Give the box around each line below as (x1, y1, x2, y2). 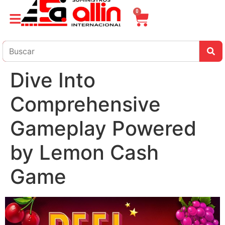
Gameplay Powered (10, 116, 196, 141)
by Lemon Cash (10, 140, 159, 165)
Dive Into (10, 68, 95, 92)
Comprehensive (10, 92, 161, 117)
